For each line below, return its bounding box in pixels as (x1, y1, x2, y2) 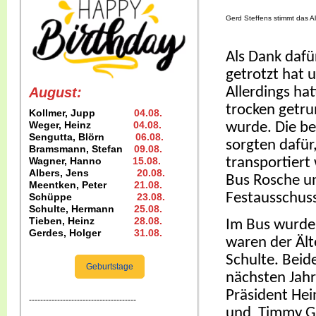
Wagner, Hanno (29, 155, 133, 166)
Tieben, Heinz (29, 215, 134, 226)
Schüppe (29, 191, 137, 202)
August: (29, 85, 82, 100)
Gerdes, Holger (29, 227, 132, 238)
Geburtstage (85, 262, 133, 272)
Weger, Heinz (29, 119, 133, 130)
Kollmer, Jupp (29, 107, 132, 119)
